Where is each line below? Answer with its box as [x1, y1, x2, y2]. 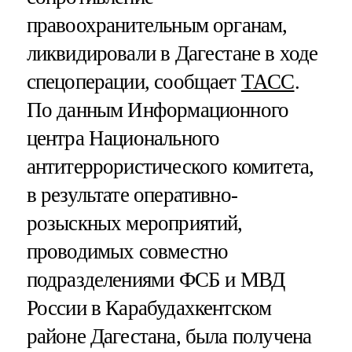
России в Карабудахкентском [26, 296, 272, 321]
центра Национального [26, 126, 220, 151]
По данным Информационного [26, 98, 289, 123]
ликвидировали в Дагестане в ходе [26, 42, 318, 66]
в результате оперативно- [26, 183, 238, 207]
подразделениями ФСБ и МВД [26, 268, 285, 292]
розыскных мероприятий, [26, 211, 243, 236]
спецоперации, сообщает [26, 70, 241, 94]
